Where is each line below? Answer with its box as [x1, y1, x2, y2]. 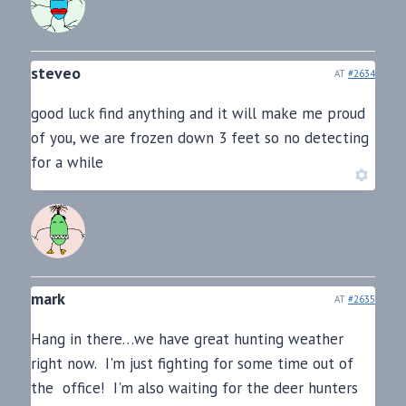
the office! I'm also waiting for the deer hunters [31, 378, 358, 399]
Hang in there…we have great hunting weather [31, 329, 343, 350]
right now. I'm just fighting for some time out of [31, 353, 353, 374]
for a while [31, 152, 103, 173]
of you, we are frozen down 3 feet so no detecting [31, 128, 369, 149]
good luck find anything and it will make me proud [31, 103, 365, 124]
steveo [31, 63, 81, 84]
